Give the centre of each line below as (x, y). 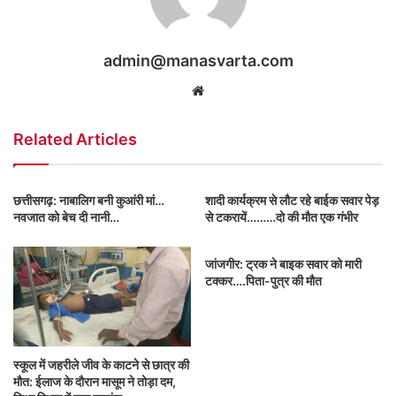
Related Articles (75, 140)
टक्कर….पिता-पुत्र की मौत (263, 281)
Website (228, 90)
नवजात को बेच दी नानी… (66, 217)
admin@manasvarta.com (198, 61)
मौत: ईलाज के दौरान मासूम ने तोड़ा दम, (95, 381)
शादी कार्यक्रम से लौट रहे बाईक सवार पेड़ (292, 201)
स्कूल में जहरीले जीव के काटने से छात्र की (101, 364)
